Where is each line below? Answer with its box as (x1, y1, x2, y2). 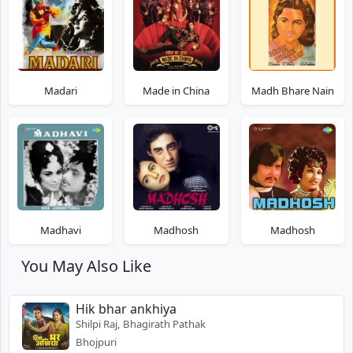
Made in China (143, 83, 210, 98)
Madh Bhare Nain (251, 83, 334, 98)
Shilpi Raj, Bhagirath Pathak (76, 316, 206, 331)
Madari (43, 83, 77, 98)
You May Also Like (21, 255, 151, 277)
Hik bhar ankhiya (76, 299, 176, 318)
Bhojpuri (76, 334, 117, 349)
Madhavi (39, 222, 81, 237)
